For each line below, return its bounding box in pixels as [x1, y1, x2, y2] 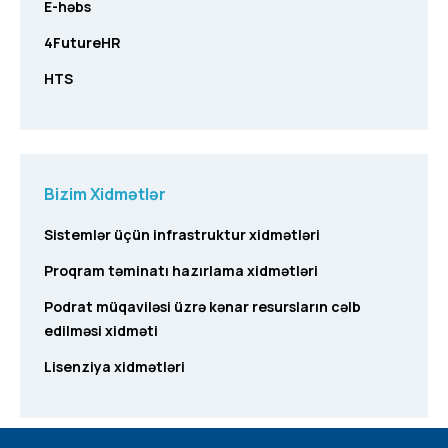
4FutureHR [44, 33, 121, 52]
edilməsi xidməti [44, 321, 158, 340]
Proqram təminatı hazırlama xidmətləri [44, 261, 318, 280]
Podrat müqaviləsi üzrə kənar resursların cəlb [44, 297, 361, 316]
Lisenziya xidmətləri [44, 357, 185, 376]
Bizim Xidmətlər [44, 183, 166, 205]
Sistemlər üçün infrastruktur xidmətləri [44, 225, 320, 244]
